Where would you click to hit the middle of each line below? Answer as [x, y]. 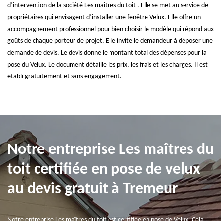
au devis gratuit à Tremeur [92, 189]
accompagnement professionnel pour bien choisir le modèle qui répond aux [110, 29]
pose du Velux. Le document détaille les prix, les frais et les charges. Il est [108, 65]
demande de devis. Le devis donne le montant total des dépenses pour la [107, 53]
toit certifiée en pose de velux [104, 170]
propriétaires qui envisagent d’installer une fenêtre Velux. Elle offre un [104, 18]
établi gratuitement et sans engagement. [65, 77]
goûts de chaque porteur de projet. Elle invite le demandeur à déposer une [110, 41]
